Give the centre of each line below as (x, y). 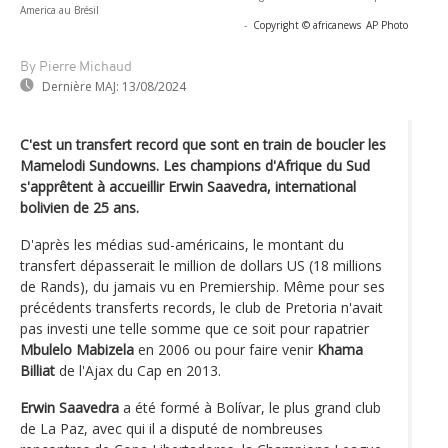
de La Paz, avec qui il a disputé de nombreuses (171, 428)
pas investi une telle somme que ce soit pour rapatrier (194, 328)
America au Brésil (59, 9)
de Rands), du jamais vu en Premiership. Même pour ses (202, 286)
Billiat (37, 370)
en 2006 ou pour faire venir (225, 349)
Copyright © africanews (307, 24)
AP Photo (387, 24)
